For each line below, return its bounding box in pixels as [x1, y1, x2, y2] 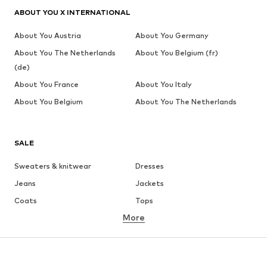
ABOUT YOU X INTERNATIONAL [14, 8, 131, 17]
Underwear [135, 213, 176, 223]
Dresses [135, 162, 164, 171]
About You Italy [135, 80, 192, 89]
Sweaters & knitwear [14, 162, 91, 171]
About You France [14, 80, 79, 89]
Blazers [135, 248, 162, 257]
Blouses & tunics [135, 231, 193, 240]
